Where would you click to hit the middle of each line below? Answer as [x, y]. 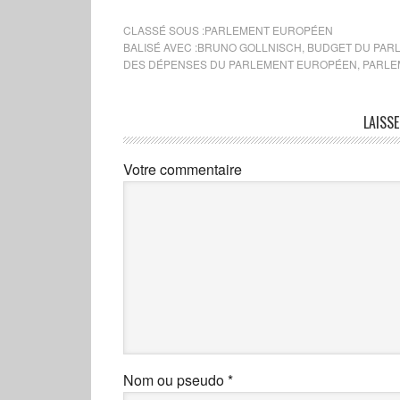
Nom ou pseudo [175, 380]
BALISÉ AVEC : [160, 47]
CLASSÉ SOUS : [164, 30]
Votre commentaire [183, 170]
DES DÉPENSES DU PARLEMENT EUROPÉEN [240, 64]
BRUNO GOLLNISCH [250, 47]
